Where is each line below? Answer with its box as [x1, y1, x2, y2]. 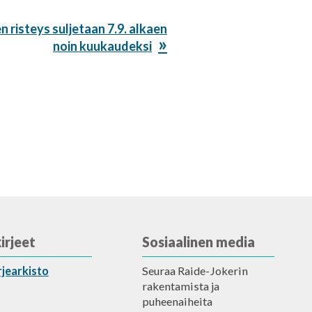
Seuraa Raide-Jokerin [142, 263, 249, 277]
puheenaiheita [142, 294, 213, 308]
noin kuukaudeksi [53, 38, 152, 54]
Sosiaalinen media [142, 233, 256, 250]
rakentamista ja [142, 279, 220, 292]
